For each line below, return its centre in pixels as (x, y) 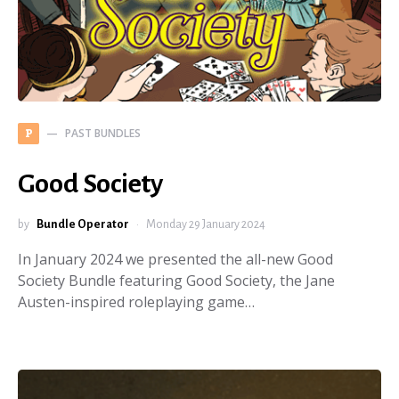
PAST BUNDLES (103, 134)
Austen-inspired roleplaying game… (136, 302)
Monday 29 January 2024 (206, 225)
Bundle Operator (83, 225)
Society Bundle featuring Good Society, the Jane (176, 281)
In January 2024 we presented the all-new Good (175, 260)
